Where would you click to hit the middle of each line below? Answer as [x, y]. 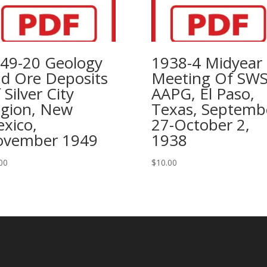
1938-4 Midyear [207, 63]
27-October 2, [200, 125]
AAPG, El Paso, [203, 94]
